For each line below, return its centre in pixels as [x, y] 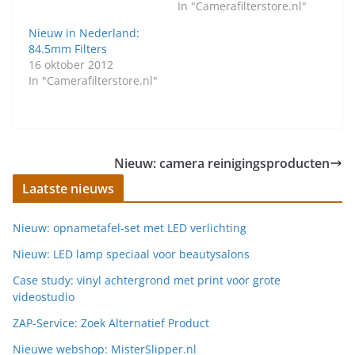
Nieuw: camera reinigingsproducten [222, 163]
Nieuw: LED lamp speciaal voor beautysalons [131, 254]
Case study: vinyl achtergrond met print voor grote [147, 280]
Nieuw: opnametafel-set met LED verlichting [130, 228]
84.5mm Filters [68, 49]
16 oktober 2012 [71, 65]
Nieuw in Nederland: [84, 33]
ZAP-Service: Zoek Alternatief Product [111, 323]
